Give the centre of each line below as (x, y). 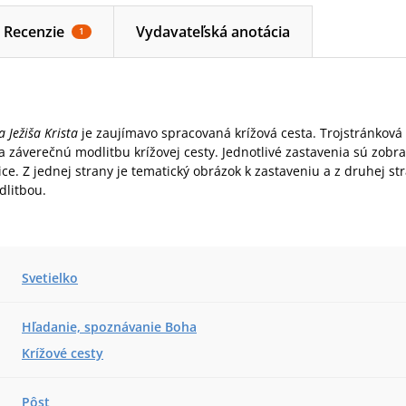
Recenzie (34, 32)
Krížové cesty (63, 353)
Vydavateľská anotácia (213, 32)
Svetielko (50, 278)
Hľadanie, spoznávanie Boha (109, 327)
